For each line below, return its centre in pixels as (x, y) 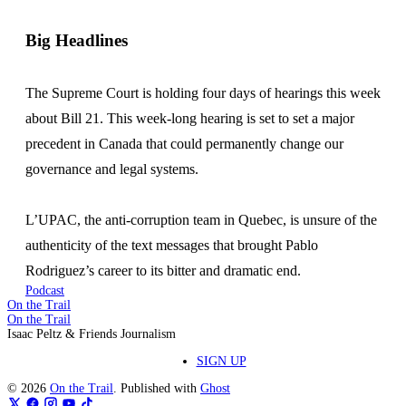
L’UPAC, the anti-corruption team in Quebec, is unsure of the (201, 220)
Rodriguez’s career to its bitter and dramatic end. (163, 271)
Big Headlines (77, 40)
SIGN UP (221, 361)
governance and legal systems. (112, 169)
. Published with (157, 388)
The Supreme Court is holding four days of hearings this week (203, 93)
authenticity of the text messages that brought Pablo (172, 245)
